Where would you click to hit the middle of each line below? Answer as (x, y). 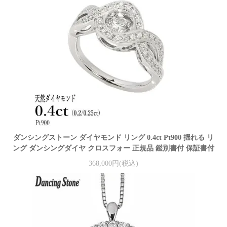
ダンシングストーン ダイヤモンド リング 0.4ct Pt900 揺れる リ (113, 138)
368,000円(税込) (113, 163)
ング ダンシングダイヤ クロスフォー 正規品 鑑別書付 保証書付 (113, 148)
